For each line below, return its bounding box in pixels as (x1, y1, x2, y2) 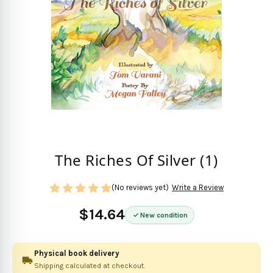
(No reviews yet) (112, 183, 169, 193)
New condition (140, 210, 188, 219)
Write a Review (171, 183, 224, 193)
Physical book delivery (34, 248, 119, 258)
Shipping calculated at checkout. (34, 261, 145, 270)
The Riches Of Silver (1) (55, 150, 218, 171)
